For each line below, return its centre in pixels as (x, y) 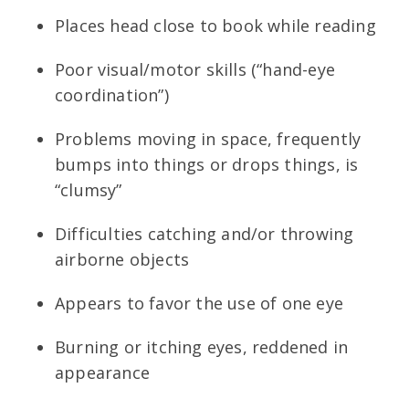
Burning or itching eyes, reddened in (202, 346)
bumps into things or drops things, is (207, 164)
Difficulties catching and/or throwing (204, 233)
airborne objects (122, 259)
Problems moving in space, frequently (208, 138)
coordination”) (112, 94)
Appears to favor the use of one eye (199, 303)
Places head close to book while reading (215, 25)
